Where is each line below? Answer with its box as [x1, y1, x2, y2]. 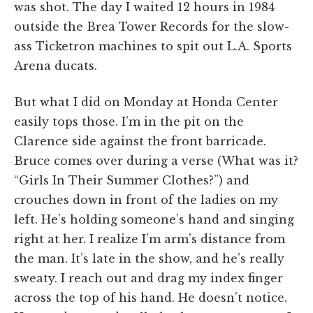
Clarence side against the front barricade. [14, 133, 266, 148]
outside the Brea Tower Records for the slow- [14, 19, 289, 34]
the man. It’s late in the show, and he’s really [14, 251, 284, 265]
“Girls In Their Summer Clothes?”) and [14, 173, 249, 187]
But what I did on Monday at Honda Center [14, 94, 278, 109]
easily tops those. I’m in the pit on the [14, 114, 244, 129]
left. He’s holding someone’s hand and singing [14, 212, 294, 226]
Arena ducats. [14, 58, 97, 73]
